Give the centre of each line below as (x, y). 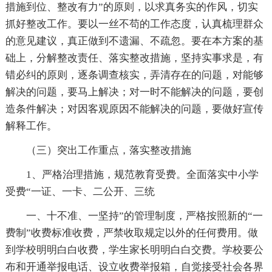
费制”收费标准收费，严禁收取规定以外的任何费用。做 (131, 233)
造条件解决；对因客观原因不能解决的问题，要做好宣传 (134, 109)
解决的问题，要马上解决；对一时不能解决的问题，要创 (134, 92)
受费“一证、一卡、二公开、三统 (80, 191)
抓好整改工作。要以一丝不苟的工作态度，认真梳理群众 (134, 24)
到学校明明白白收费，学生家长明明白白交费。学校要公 (134, 250)
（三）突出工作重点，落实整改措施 (108, 150)
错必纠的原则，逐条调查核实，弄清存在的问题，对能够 (134, 75)
